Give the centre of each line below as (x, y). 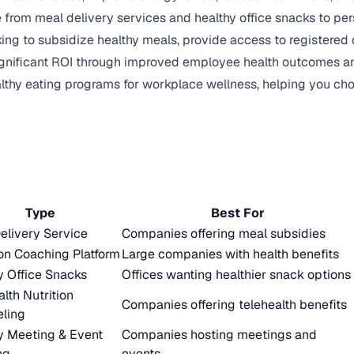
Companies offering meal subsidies (224, 233)
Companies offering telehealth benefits (234, 305)
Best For (237, 213)
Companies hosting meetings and (219, 335)
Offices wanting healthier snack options (236, 275)
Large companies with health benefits (230, 254)
